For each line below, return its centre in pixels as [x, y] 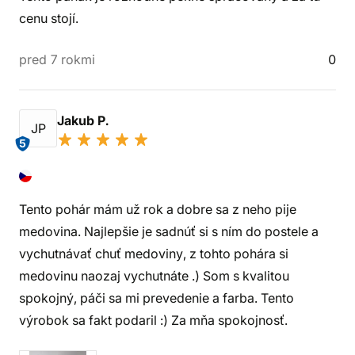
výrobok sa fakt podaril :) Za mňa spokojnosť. [153, 320]
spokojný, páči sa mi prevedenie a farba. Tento [157, 298]
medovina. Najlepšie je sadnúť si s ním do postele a [169, 231]
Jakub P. [84, 120]
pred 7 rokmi [57, 59]
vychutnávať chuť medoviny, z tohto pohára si [154, 254]
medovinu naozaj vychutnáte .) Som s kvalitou [154, 276]
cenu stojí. [49, 18]
